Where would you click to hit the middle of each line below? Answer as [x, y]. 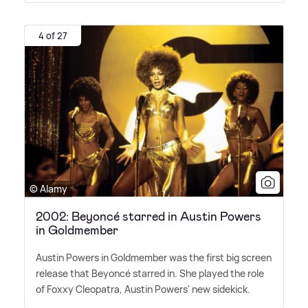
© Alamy [48, 188]
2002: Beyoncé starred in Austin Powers [148, 216]
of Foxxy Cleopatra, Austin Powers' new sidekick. [143, 289]
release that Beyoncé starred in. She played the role [150, 273]
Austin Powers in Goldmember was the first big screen [154, 257]
